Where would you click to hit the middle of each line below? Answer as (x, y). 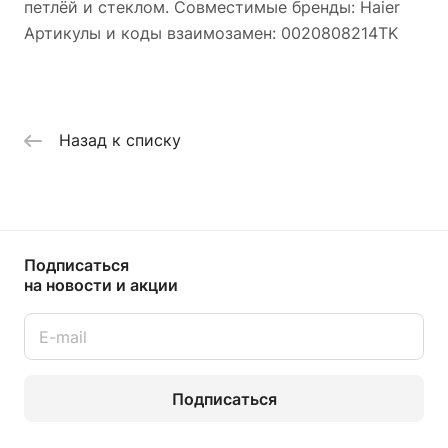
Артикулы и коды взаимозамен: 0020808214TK (211, 32)
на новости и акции (101, 285)
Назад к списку (120, 140)
